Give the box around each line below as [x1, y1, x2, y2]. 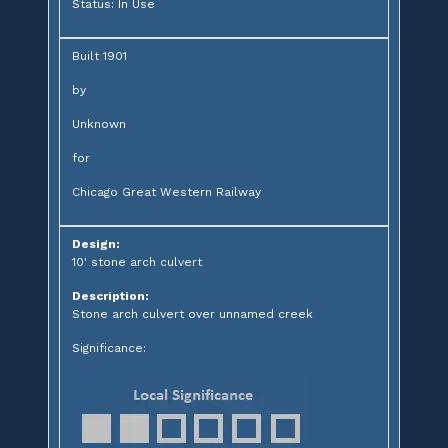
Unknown [72, 116, 126, 131]
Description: [72, 288, 149, 303]
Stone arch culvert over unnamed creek [72, 306, 313, 321]
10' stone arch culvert [72, 254, 202, 269]
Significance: [72, 340, 146, 355]
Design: [72, 236, 120, 251]
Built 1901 [72, 48, 127, 63]
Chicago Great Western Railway [72, 184, 261, 199]
